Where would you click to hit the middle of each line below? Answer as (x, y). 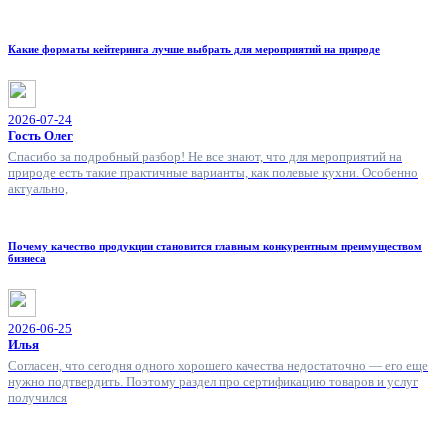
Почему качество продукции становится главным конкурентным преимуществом (215, 246)
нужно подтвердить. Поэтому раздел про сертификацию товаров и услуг (213, 382)
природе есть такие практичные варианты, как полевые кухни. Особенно (213, 173)
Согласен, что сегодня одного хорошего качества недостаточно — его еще (218, 366)
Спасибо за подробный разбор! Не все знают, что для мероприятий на (205, 157)
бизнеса (27, 258)
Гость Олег (40, 136)
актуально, (38, 189)
